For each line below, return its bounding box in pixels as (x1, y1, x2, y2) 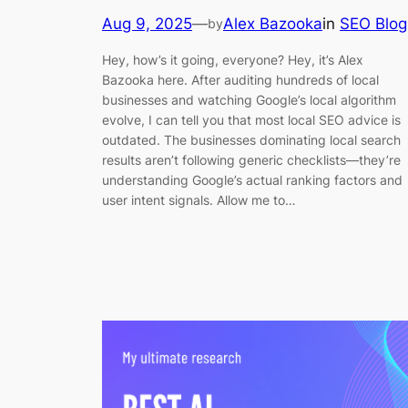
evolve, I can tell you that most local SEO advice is (102, 112, 401, 128)
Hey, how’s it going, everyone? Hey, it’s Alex (102, 52, 363, 68)
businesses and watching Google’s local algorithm (102, 92, 396, 108)
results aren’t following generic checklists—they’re (102, 152, 401, 168)
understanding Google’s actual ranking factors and (102, 172, 403, 189)
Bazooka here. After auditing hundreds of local (102, 72, 379, 88)
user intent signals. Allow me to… (102, 192, 296, 209)
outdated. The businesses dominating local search (102, 132, 401, 148)
